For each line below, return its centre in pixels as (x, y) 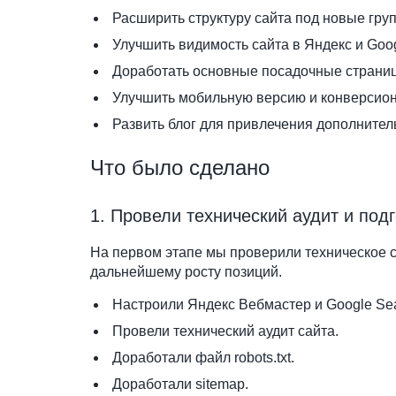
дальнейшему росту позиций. (186, 272)
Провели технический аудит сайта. (225, 331)
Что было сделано (180, 168)
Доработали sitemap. (180, 384)
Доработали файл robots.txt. (203, 358)
